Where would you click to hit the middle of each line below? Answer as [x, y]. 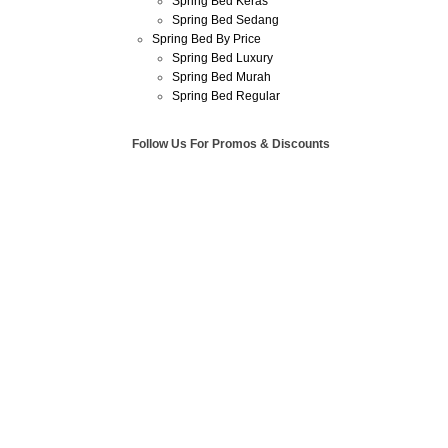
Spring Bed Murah [221, 77]
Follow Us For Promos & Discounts [231, 144]
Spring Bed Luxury [222, 58]
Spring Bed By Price [206, 39]
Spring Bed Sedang [225, 20]
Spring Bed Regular [226, 96]
